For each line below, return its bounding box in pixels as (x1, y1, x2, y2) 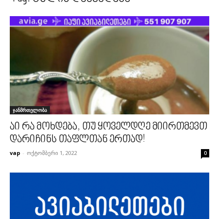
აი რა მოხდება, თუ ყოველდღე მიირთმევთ (10, 121, 207, 133)
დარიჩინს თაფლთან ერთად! (10, 134, 145, 146)
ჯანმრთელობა (13, 107, 47, 114)
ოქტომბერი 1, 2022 (27, 149, 77, 157)
